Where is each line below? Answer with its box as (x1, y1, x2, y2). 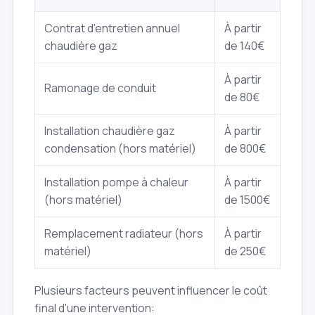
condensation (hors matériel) (44, 141, 196, 157)
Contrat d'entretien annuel (44, 20, 180, 37)
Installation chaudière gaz (44, 123, 175, 139)
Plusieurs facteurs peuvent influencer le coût (34, 283, 267, 299)
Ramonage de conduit (44, 80, 156, 96)
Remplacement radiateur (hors (44, 226, 203, 242)
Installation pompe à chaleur (44, 174, 188, 191)
